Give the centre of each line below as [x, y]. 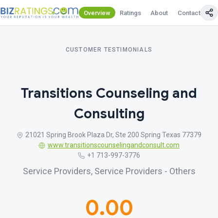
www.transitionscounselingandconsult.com [113, 145]
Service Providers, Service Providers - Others [109, 171]
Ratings [131, 13]
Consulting [109, 114]
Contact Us [193, 13]
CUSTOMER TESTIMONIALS [109, 50]
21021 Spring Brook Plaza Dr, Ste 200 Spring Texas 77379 [114, 135]
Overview [97, 13]
